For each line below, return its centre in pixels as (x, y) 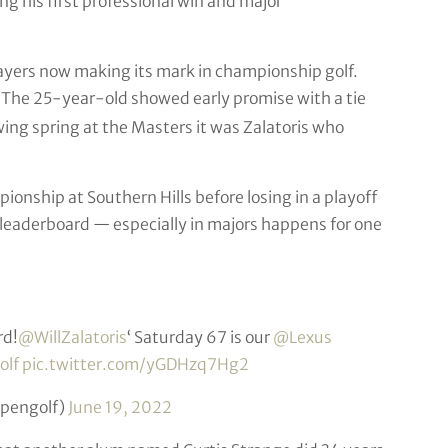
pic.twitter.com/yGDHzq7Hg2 (136, 363)
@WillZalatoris (72, 336)
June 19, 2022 (119, 406)
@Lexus (302, 336)
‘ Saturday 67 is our (199, 336)
